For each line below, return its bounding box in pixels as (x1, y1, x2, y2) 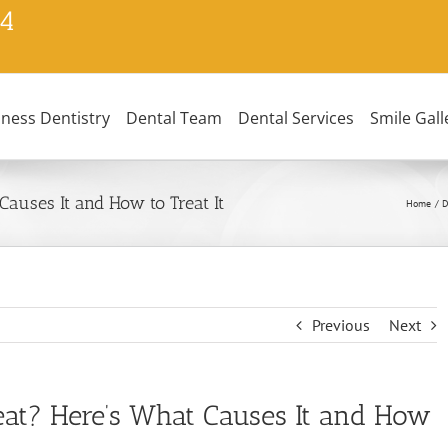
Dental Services (238, 107, 354, 130)
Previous (311, 314, 370, 335)
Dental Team (126, 107, 222, 130)
